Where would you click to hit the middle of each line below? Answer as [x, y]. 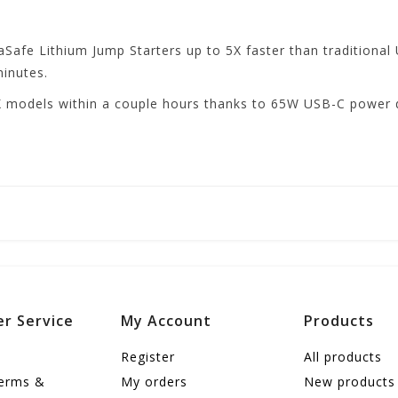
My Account [166, 320]
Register [147, 356]
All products [343, 356]
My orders [154, 381]
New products [350, 381]
